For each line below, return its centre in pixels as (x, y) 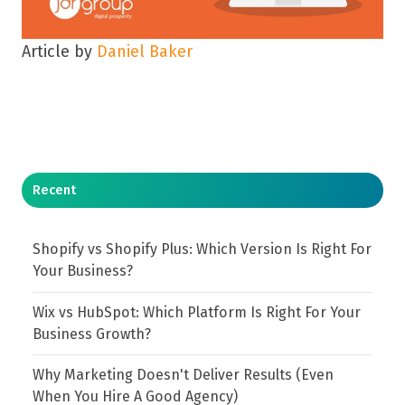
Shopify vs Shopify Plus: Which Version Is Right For (202, 250)
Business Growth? (92, 334)
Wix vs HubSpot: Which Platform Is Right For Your (197, 312)
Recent (55, 190)
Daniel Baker (145, 52)
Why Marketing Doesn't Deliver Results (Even (184, 374)
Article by (59, 52)
